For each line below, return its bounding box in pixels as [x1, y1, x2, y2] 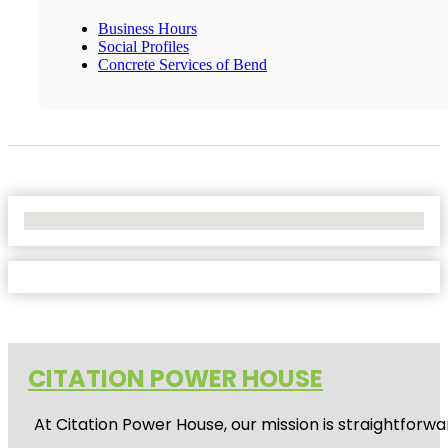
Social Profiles [98, 37, 189, 55]
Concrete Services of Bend [98, 55, 267, 73]
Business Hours [98, 19, 197, 37]
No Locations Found [24, 211, 155, 229]
